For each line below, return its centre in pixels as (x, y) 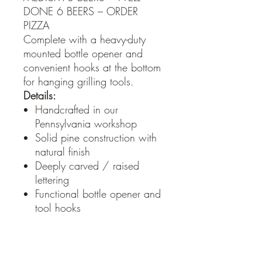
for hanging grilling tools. (79, 81)
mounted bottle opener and (83, 53)
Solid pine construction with (96, 137)
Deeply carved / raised (87, 166)
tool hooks (58, 208)
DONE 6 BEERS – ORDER (81, 11)
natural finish (63, 151)
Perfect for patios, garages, (94, 250)
